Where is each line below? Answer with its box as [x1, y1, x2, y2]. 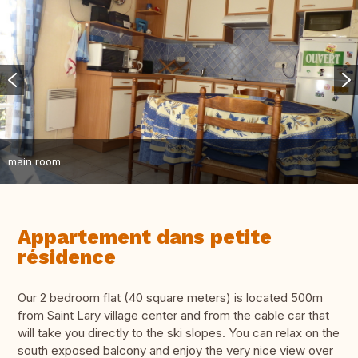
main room [8, 154, 61, 168]
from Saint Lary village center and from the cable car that [18, 308, 329, 324]
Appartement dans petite [18, 225, 272, 249]
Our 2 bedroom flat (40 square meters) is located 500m [18, 290, 323, 306]
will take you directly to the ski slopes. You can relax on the [18, 325, 340, 341]
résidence [18, 245, 116, 269]
